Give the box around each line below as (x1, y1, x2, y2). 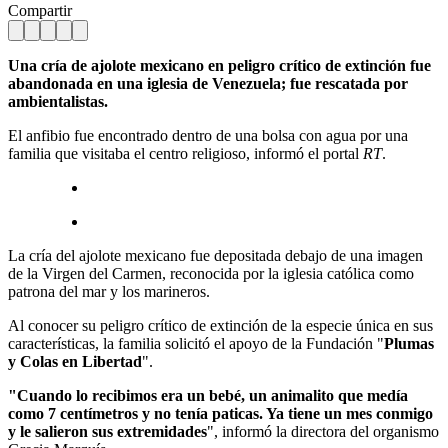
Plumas (384, 334, 434, 352)
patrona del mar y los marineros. (8, 282, 210, 300)
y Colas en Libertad (8, 352, 142, 370)
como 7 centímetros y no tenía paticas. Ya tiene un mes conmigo (8, 404, 433, 422)
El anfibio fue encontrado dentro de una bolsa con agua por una (8, 126, 408, 144)
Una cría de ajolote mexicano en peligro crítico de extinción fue (8, 56, 431, 74)
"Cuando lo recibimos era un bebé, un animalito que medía (8, 386, 408, 404)
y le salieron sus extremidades (8, 422, 207, 440)
